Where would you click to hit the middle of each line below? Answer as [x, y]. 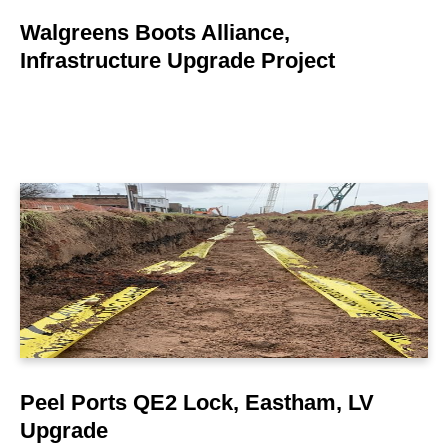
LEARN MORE [224, 243]
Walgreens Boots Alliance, [155, 32]
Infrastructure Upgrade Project [177, 60]
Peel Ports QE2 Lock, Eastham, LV [197, 402]
